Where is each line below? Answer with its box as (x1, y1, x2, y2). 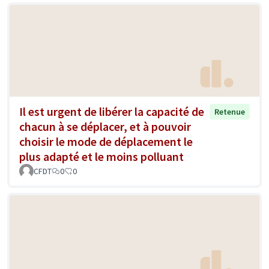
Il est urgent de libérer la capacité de (19, 103, 204, 119)
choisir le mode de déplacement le (19, 133, 193, 149)
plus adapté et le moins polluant (19, 148, 184, 164)
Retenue (214, 106, 245, 117)
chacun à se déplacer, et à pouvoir (19, 118, 191, 134)
